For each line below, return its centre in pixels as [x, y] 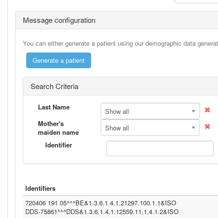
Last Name [54, 107]
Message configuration [59, 20]
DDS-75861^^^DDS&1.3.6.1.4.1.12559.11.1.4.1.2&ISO [102, 211]
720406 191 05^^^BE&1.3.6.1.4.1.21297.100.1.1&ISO [101, 203]
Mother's [51, 123]
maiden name [58, 132]
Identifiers [40, 188]
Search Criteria [54, 86]
